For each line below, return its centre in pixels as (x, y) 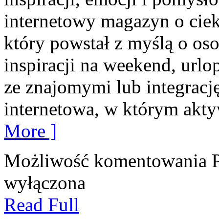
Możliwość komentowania (108, 161)
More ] (30, 131)
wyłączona (45, 183)
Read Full (42, 205)
